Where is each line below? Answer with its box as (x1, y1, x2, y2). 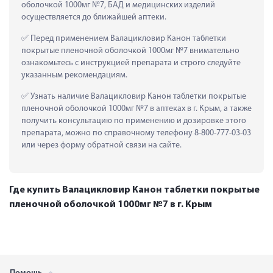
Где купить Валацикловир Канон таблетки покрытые (9, 185, 260, 195)
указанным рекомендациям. (21, 70, 127, 80)
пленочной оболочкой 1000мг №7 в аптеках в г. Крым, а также (21, 104, 252, 113)
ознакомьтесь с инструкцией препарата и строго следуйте (21, 58, 241, 68)
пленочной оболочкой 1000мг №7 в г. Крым (9, 199, 212, 210)
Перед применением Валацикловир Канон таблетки (29, 34, 226, 43)
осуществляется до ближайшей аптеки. (21, 12, 166, 22)
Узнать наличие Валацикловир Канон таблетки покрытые (29, 91, 246, 101)
